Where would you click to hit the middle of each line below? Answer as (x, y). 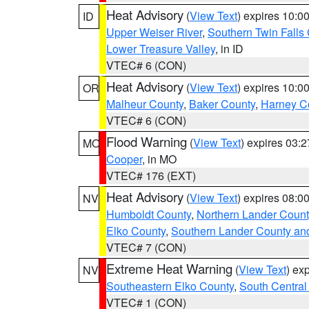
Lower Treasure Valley (161, 49)
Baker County (222, 104)
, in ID (229, 49)
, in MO (159, 159)
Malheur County (145, 104)
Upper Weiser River (154, 32)
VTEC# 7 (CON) (146, 247)
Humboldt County (149, 214)
